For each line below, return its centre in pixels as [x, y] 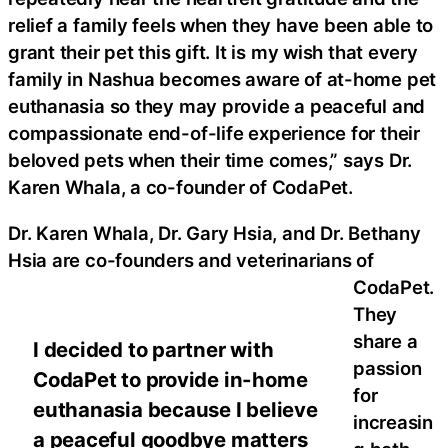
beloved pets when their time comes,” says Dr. [210, 160]
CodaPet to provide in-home [170, 380]
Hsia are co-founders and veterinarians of [191, 259]
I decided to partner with [153, 350]
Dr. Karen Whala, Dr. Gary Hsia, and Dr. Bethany [214, 232]
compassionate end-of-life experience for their [214, 133]
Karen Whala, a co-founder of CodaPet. [180, 187]
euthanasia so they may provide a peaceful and [217, 106]
